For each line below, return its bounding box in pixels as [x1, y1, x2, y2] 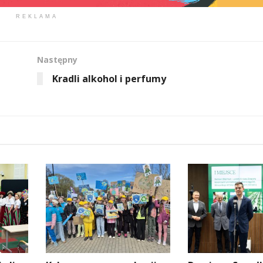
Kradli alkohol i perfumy [52, 72, 166, 86]
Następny [36, 54, 77, 66]
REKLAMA [15, 14, 58, 20]
